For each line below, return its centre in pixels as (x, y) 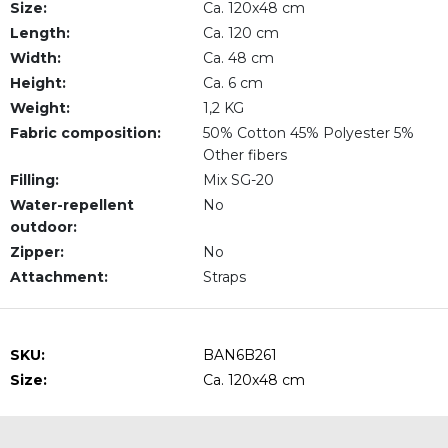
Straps (224, 277)
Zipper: (37, 252)
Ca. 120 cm (240, 33)
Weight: (40, 108)
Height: (38, 83)
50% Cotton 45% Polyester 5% (308, 133)
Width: (35, 58)
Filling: (34, 180)
